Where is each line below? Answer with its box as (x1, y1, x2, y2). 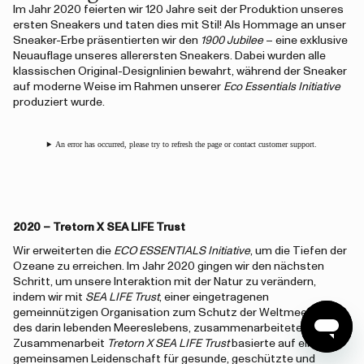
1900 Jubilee (201, 35, 263, 46)
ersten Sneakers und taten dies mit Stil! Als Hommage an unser (13, 19, 346, 31)
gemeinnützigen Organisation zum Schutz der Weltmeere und (13, 307, 340, 318)
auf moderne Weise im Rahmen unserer (13, 81, 223, 93)
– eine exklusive (263, 35, 348, 46)
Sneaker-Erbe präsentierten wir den (13, 35, 201, 46)
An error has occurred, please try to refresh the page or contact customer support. (55, 140, 318, 149)
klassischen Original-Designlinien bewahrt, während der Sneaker (13, 66, 347, 77)
